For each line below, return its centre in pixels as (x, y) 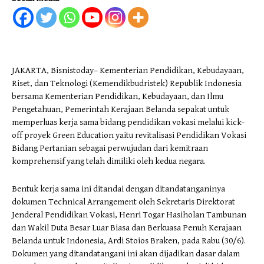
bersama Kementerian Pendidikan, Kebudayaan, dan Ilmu (118, 96)
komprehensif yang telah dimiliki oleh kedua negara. (109, 161)
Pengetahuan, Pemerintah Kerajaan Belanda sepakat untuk (121, 109)
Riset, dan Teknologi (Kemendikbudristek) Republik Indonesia (127, 83)
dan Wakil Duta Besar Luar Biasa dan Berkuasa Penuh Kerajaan (127, 228)
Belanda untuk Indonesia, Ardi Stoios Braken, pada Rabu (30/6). (129, 241)
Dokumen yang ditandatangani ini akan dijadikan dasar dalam (126, 254)
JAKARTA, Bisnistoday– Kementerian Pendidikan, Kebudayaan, (128, 70)
